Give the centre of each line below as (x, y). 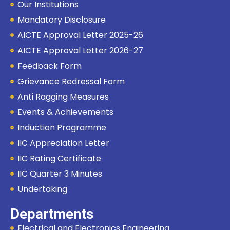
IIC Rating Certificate (59, 158)
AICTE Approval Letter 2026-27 (80, 50)
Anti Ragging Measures (63, 97)
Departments (52, 214)
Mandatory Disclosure (64, 20)
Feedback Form (49, 66)
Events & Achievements (65, 112)
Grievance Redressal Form (71, 81)
